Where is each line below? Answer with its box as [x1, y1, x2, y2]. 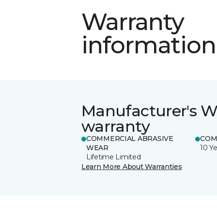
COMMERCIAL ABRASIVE [86, 134, 173, 143]
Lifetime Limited [86, 152, 141, 161]
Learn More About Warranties [81, 162, 182, 171]
